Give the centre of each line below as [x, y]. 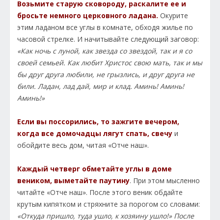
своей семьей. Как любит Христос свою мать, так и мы [110, 63]
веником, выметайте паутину [73, 181]
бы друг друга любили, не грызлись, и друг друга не [106, 75]
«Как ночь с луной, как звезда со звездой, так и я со [105, 51]
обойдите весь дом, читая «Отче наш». [83, 145]
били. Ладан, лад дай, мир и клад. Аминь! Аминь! [101, 86]
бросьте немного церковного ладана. [88, 16]
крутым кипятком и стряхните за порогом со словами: [109, 204]
